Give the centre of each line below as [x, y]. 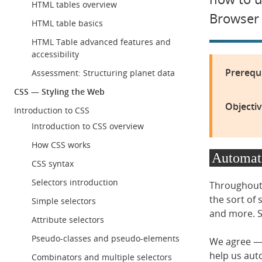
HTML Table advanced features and [101, 42]
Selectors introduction [75, 182]
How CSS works [61, 145]
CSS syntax [53, 163]
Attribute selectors [68, 220]
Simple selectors [64, 201]
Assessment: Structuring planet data [103, 73]
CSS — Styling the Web [59, 92]
